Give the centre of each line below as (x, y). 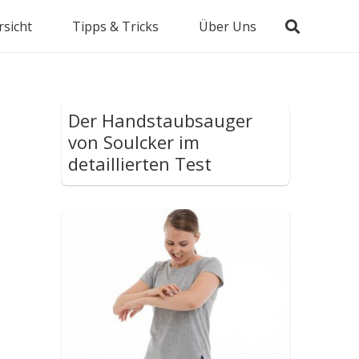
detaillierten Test (140, 163)
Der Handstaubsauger (161, 120)
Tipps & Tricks (116, 26)
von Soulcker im (134, 142)
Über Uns (228, 26)
